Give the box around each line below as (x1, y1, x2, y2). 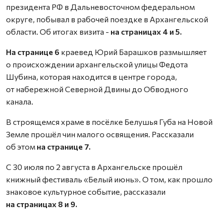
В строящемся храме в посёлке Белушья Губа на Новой (6, 116, 213, 126)
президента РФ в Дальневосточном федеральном (6, 1, 195, 11)
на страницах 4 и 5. (109, 26, 182, 36)
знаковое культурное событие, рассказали (6, 186, 166, 196)
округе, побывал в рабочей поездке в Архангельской (6, 14, 208, 24)
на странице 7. (37, 141, 91, 151)
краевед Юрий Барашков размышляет (61, 47, 207, 56)
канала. (6, 96, 33, 106)
